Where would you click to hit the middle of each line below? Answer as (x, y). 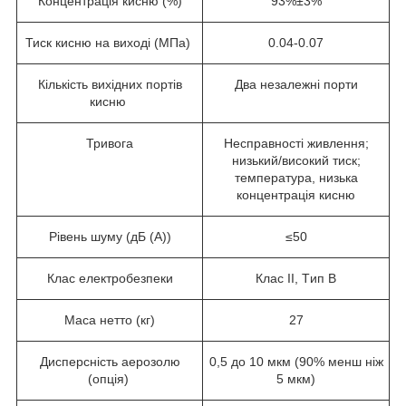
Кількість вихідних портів (110, 84)
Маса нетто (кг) (110, 319)
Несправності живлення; (296, 143)
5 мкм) (296, 378)
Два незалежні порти (296, 84)
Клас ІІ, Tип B (296, 278)
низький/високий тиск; (296, 160)
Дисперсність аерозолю (110, 361)
